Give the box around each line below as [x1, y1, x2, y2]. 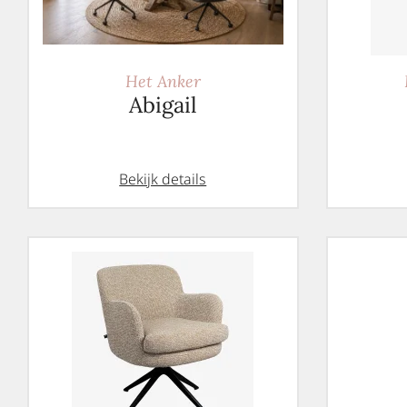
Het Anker [124, 71, 201, 92]
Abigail [128, 91, 197, 119]
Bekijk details [119, 169, 207, 189]
